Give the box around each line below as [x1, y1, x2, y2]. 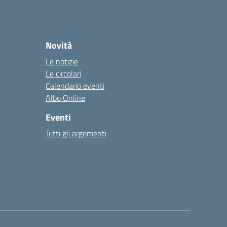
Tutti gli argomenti [46, 127, 106, 139]
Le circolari [46, 67, 81, 80]
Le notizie [46, 55, 78, 67]
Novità [46, 39, 72, 52]
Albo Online [46, 92, 85, 104]
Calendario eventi [46, 80, 104, 92]
